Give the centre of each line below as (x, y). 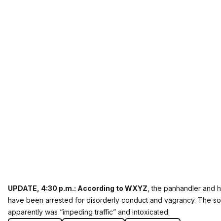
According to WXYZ (112, 188)
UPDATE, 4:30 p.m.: (43, 188)
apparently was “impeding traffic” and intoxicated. (89, 212)
